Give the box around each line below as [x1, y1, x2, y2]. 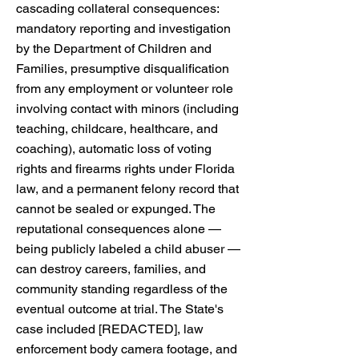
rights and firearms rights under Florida [16, 161, 235, 176]
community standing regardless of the [16, 281, 228, 296]
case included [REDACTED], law [16, 321, 204, 337]
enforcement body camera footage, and [16, 341, 237, 357]
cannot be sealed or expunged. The [16, 201, 216, 216]
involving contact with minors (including [16, 101, 239, 116]
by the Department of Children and [16, 41, 212, 56]
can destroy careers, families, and [16, 261, 206, 276]
